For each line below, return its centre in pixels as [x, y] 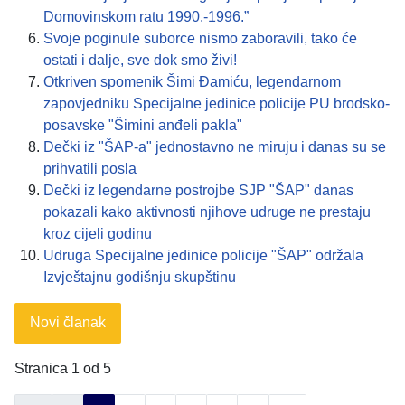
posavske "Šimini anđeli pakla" [143, 125]
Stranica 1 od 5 [63, 369]
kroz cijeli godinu [98, 233]
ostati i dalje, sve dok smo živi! [140, 60]
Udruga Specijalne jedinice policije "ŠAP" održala [203, 255]
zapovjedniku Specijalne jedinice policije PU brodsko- [217, 103]
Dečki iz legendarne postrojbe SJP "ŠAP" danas [198, 190]
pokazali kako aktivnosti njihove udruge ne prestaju [207, 212]
